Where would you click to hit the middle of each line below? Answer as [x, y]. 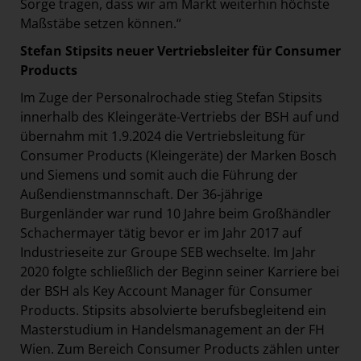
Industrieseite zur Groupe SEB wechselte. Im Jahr [168, 252]
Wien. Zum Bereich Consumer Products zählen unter [180, 349]
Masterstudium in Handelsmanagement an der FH [172, 329]
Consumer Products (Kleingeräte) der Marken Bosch [178, 155]
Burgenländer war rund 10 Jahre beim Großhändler [176, 213]
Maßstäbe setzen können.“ [102, 23]
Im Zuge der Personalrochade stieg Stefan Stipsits [171, 97]
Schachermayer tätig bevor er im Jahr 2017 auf [161, 232]
